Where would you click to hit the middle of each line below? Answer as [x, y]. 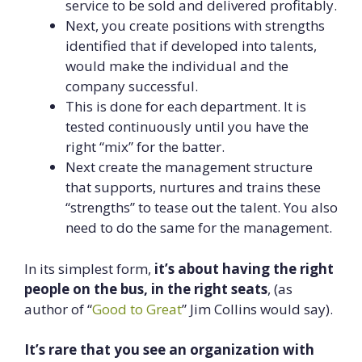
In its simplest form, [89, 268]
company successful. [132, 86]
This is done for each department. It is [186, 107]
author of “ [58, 309]
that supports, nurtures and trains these [193, 187]
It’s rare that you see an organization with [169, 350]
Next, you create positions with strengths [195, 26]
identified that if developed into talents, [191, 46]
